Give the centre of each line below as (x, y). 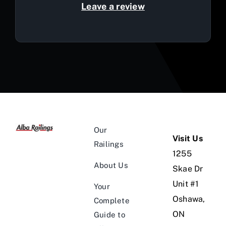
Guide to (109, 214)
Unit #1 (186, 184)
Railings (108, 144)
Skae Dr (188, 168)
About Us (111, 165)
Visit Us (187, 138)
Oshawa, (189, 199)
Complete (111, 200)
